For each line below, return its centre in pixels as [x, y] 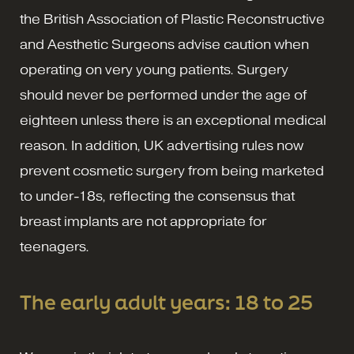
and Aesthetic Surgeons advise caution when [164, 45]
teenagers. [55, 247]
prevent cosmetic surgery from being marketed [172, 171]
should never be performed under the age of [163, 95]
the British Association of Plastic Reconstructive [172, 19]
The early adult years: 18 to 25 [166, 302]
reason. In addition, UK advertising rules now [162, 146]
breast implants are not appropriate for [143, 222]
